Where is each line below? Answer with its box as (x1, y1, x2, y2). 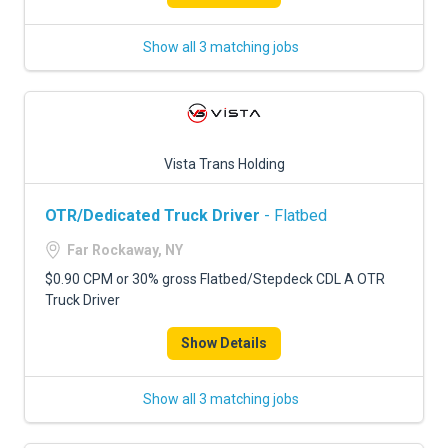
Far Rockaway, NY (67, 242, 183, 258)
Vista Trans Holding (163, 156, 285, 172)
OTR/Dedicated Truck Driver (45, 206, 260, 225)
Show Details (181, 335, 267, 351)
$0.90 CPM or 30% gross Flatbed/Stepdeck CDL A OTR (45, 271, 385, 287)
